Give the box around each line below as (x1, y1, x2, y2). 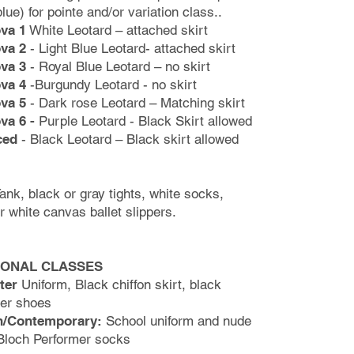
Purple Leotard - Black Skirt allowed (39, 113, 256, 129)
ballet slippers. (90, 204, 176, 220)
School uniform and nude (102, 313, 251, 329)
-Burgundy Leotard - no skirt (26, 77, 197, 92)
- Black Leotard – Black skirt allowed (17, 131, 239, 147)
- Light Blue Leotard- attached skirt (26, 40, 235, 56)
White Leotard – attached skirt (26, 22, 208, 38)
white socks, (149, 186, 224, 201)
